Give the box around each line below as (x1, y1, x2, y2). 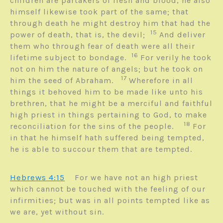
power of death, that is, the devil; (10, 30, 150, 40)
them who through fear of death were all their (10, 41, 195, 51)
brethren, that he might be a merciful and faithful (10, 99, 213, 109)
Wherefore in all (129, 76, 193, 86)
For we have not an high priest (75, 173, 198, 183)
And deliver (159, 30, 206, 40)
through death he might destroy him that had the (10, 18, 211, 28)
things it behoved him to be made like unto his (10, 87, 203, 97)
